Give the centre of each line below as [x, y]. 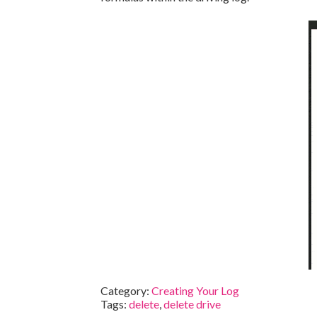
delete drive [192, 304]
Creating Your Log [195, 290]
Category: [126, 290]
